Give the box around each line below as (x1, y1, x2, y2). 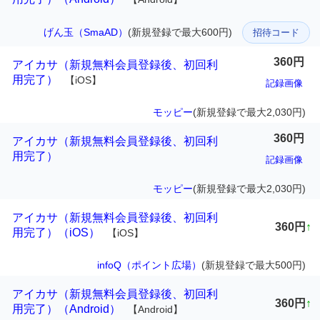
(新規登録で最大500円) (201, 259, 306, 271)
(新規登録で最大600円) (128, 26, 232, 39)
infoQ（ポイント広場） (97, 259, 201, 271)
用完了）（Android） (12, 303, 121, 316)
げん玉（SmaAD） (44, 26, 128, 39)
